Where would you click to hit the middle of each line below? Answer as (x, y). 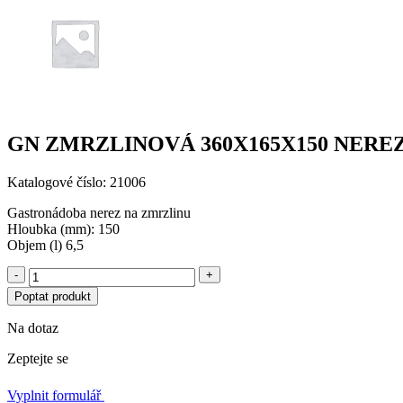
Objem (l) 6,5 (45, 245)
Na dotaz (33, 327)
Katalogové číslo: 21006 (76, 182)
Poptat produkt (53, 296)
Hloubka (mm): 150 (63, 228)
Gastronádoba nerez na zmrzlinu (99, 212)
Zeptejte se (38, 358)
